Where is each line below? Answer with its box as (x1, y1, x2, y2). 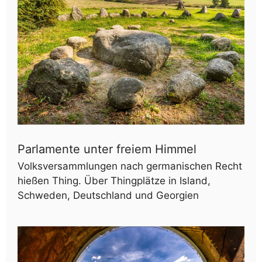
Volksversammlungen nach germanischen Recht (18, 160, 242, 172)
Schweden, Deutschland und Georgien (18, 189, 199, 201)
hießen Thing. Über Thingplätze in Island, (18, 174, 211, 187)
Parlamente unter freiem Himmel (18, 142, 196, 156)
